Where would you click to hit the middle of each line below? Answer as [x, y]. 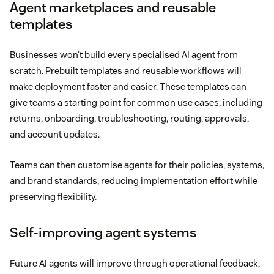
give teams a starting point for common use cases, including [136, 103]
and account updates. [55, 135]
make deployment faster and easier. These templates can [128, 87]
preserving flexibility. [53, 197]
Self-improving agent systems [103, 233]
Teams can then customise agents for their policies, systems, [137, 165]
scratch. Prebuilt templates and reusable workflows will [126, 71]
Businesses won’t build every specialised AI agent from [124, 55]
